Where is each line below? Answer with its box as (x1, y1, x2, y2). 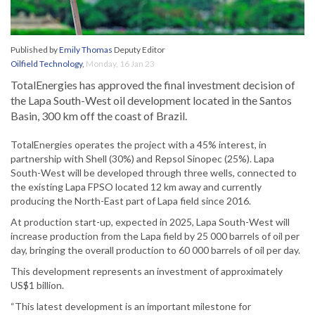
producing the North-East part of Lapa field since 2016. (11, 195, 251, 207)
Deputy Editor (112, 44, 165, 56)
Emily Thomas (59, 44, 112, 56)
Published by (11, 44, 59, 56)
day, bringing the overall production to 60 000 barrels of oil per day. (11, 244, 300, 257)
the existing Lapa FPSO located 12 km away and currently (11, 181, 262, 193)
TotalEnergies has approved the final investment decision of (11, 78, 295, 92)
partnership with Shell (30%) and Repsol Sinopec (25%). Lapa (11, 153, 274, 165)
